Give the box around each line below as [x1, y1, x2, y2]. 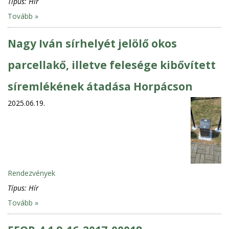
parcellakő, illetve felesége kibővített [8, 57, 216, 72]
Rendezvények [8, 168, 55, 178]
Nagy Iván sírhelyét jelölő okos [8, 36, 177, 51]
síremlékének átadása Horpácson [8, 79, 193, 94]
